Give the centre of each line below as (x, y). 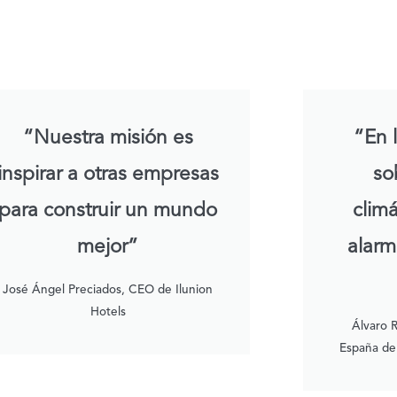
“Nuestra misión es (108, 139)
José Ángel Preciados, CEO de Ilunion (108, 291)
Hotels (108, 313)
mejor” (108, 248)
